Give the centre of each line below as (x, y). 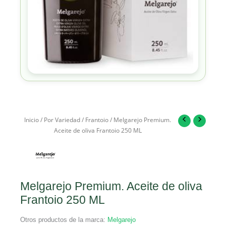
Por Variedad (62, 119)
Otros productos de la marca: (64, 219)
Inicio (32, 119)
